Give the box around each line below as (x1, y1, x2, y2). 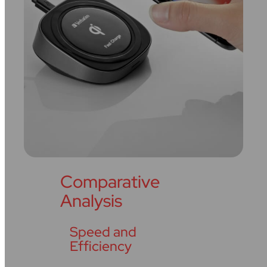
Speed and (70, 223, 137, 241)
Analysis (60, 188, 123, 212)
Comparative (60, 169, 160, 193)
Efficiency (70, 237, 132, 256)
